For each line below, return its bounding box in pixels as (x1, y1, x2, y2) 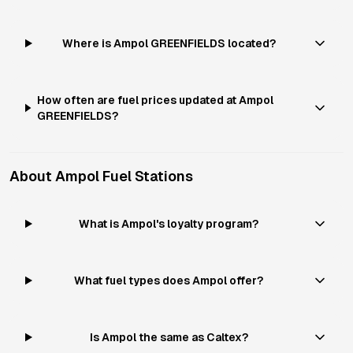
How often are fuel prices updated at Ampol (37, 94, 274, 106)
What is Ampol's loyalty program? (79, 217, 259, 230)
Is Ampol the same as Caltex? (89, 331, 248, 344)
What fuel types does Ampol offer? (74, 274, 264, 287)
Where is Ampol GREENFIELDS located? (61, 37, 276, 50)
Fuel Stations (99, 168, 193, 184)
